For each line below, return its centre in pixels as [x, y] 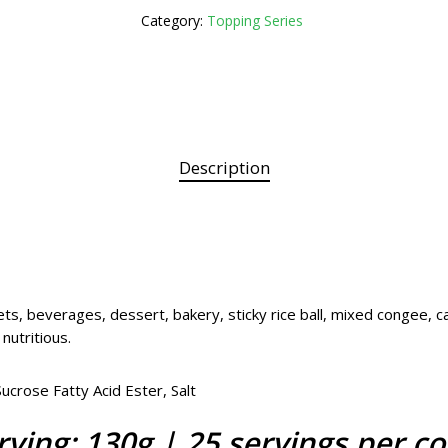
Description [224, 167]
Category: [174, 20]
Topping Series [255, 20]
